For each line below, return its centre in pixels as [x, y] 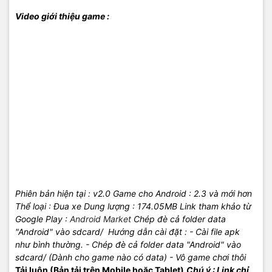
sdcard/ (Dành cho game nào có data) [91, 257]
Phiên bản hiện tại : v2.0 [63, 193]
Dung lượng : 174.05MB [131, 206]
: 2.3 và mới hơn [219, 193]
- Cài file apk [215, 232]
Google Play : [42, 219]
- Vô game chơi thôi [208, 257]
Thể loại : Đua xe [48, 206]
